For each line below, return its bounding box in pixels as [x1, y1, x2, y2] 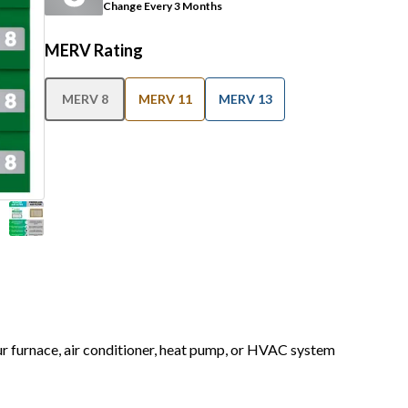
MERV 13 [218, 91, 272, 107]
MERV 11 [138, 91, 192, 107]
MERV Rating [45, 40, 143, 60]
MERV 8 [61, 91, 108, 107]
